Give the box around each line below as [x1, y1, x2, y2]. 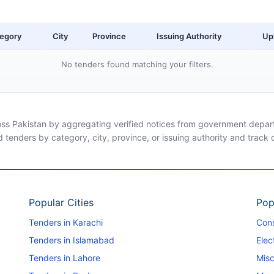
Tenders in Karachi [28, 217, 103, 228]
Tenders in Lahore [28, 252, 100, 263]
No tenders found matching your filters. [61, 59, 213, 69]
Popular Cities [28, 196, 94, 209]
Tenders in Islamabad [28, 234, 114, 245]
